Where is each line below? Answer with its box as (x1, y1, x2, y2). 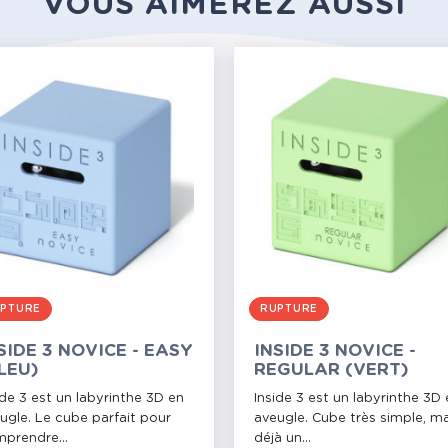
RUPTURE (260, 304, 318, 315)
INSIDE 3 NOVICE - (254, 342, 416, 360)
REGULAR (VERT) (254, 361, 409, 379)
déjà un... (254, 432, 311, 446)
